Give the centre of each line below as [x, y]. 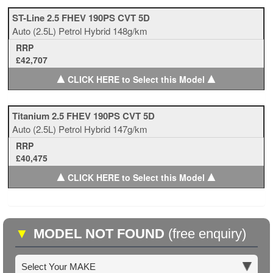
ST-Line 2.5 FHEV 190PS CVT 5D [81, 18]
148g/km [130, 31]
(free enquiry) [207, 234]
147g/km [130, 129]
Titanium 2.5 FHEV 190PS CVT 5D [84, 116]
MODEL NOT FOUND [101, 234]
